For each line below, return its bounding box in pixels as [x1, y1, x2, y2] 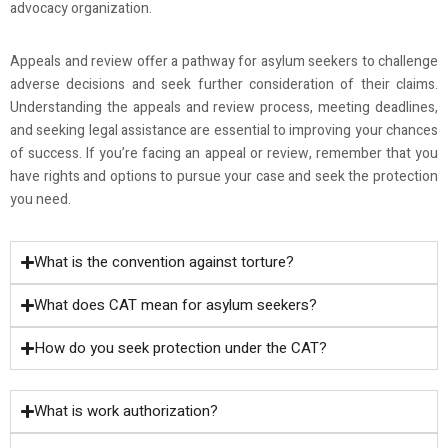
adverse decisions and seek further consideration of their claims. [10, 73, 438, 95]
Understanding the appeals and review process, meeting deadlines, [10, 96, 438, 118]
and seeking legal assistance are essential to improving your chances [10, 119, 438, 141]
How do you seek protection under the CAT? [34, 336, 328, 359]
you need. [10, 188, 71, 210]
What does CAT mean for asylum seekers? [34, 293, 318, 316]
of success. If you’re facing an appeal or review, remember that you [10, 142, 438, 164]
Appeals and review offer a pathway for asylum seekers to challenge [10, 50, 438, 72]
